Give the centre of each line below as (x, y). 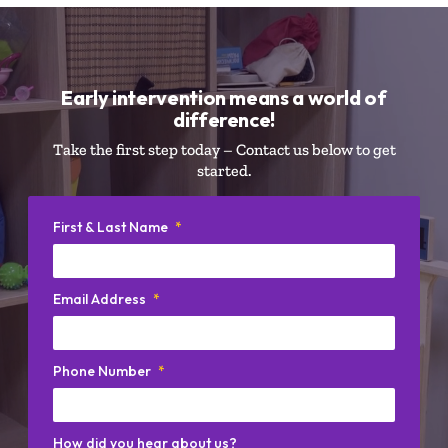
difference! (224, 119)
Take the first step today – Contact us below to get (224, 149)
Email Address (99, 298)
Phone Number (102, 370)
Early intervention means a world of (224, 97)
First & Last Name (110, 226)
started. (224, 170)
